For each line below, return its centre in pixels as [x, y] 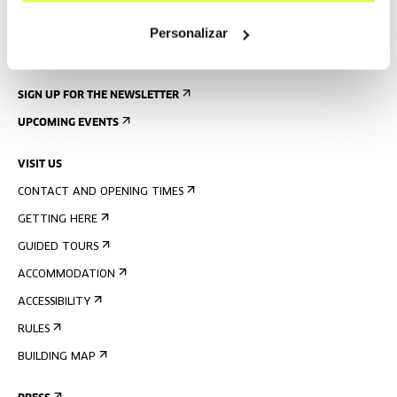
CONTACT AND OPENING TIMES [101, 192]
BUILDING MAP [57, 357]
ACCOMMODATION [66, 275]
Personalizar [188, 33]
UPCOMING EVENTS [68, 123]
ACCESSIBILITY [54, 302]
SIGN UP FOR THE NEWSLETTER [98, 96]
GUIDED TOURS [58, 247]
